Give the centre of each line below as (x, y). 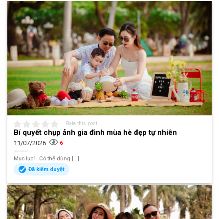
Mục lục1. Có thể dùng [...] (47, 158)
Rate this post (82, 124)
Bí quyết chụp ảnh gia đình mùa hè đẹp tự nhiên (96, 133)
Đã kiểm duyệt (47, 170)
